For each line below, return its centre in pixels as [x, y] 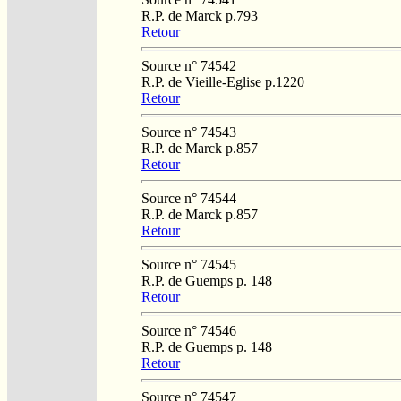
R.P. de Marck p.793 [200, 15]
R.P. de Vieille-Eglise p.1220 [223, 81]
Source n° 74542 [189, 65]
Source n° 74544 [189, 198]
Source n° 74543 [189, 132]
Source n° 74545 [189, 264]
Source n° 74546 [189, 330]
